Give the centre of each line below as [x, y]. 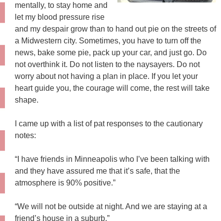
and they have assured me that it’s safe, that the [97, 171]
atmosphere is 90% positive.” [65, 183]
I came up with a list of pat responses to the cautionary [109, 123]
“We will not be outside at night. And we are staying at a [111, 206]
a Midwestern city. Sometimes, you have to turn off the [108, 40]
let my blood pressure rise [60, 17]
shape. [27, 100]
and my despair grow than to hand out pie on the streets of [115, 29]
